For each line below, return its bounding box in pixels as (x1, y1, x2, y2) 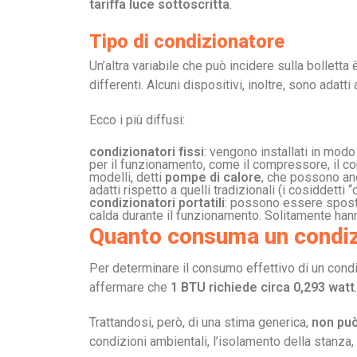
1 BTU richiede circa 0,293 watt (171, 280, 355, 295)
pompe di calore (165, 170, 261, 185)
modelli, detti (89, 170, 165, 185)
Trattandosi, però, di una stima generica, (89, 315, 312, 330)
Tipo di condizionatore (89, 30, 284, 53)
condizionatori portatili (89, 195, 225, 210)
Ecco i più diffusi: (89, 112, 185, 127)
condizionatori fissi (89, 144, 204, 159)
